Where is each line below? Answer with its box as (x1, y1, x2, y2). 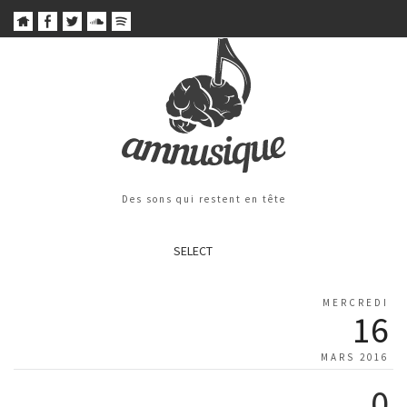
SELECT (173, 243, 213, 260)
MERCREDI (323, 296, 389, 310)
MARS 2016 (321, 351, 389, 364)
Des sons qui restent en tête (121, 193, 286, 206)
